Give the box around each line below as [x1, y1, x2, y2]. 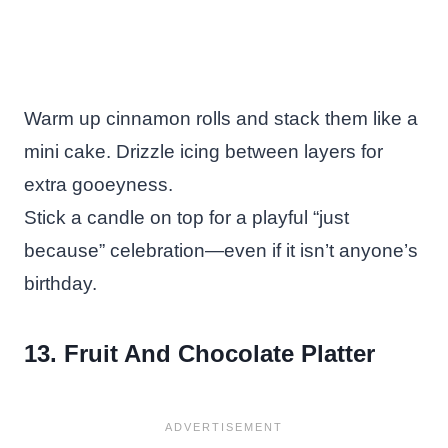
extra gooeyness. [24, 173, 173, 195]
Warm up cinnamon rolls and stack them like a [24, 107, 418, 129]
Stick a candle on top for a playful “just [24, 206, 349, 228]
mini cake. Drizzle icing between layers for [24, 140, 383, 162]
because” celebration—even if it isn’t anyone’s [24, 239, 418, 261]
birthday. [24, 272, 97, 294]
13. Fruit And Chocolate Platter [24, 339, 375, 367]
